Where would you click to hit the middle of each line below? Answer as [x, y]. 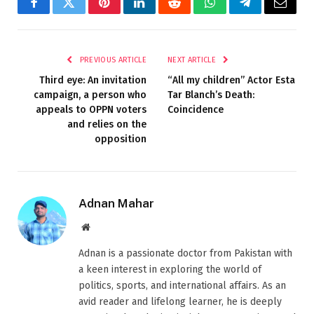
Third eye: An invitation [93, 80]
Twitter [86, 13]
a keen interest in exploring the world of [170, 269]
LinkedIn [162, 13]
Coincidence [196, 109]
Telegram [268, 13]
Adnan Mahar [116, 203]
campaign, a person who [90, 95]
